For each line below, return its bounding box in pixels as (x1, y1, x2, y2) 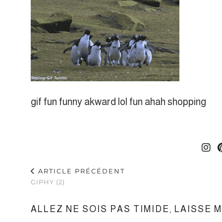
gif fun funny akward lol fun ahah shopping (31, 96, 206, 107)
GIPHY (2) (31, 177, 65, 186)
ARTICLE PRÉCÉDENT (36, 166, 125, 175)
